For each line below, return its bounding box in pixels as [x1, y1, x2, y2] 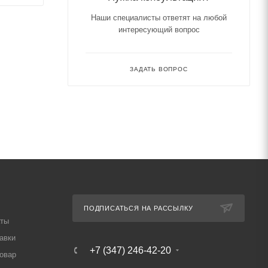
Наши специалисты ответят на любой [91, 13, 227, 22]
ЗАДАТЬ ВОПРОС [130, 66, 188, 72]
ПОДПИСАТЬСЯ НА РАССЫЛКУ [83, 205, 193, 212]
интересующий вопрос [118, 25, 200, 34]
